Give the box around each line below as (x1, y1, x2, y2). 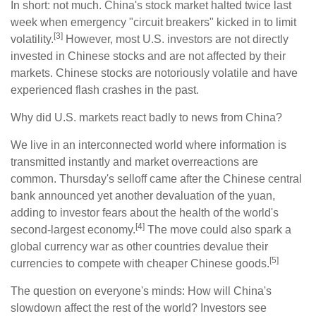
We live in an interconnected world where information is (11, 138, 286, 151)
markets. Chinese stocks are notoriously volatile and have (11, 66, 298, 79)
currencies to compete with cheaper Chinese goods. (11, 257, 269, 269)
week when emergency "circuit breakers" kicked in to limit (11, 16, 296, 28)
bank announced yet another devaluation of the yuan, (11, 189, 275, 202)
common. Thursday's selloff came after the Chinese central (11, 172, 302, 185)
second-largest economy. (11, 223, 135, 236)
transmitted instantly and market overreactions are (11, 155, 258, 168)
